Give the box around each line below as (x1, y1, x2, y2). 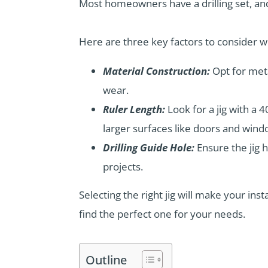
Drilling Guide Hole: (103, 141, 194, 155)
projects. (103, 160, 143, 174)
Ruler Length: (103, 102, 165, 117)
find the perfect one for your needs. (79, 207, 245, 221)
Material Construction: (103, 64, 210, 78)
